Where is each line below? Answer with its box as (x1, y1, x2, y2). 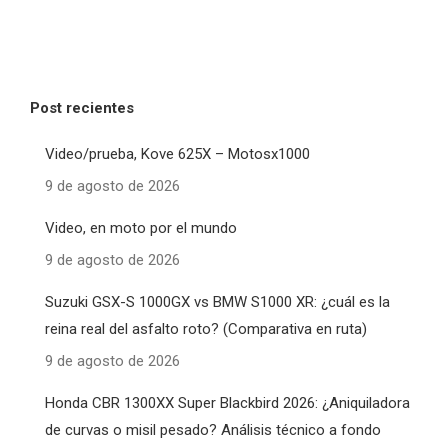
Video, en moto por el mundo (45, 219, 237, 238)
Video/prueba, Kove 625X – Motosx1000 (45, 145, 310, 164)
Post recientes (30, 99, 134, 118)
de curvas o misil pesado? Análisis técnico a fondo (45, 421, 381, 440)
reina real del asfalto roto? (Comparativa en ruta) (45, 320, 367, 339)
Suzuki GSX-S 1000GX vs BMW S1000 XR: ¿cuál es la (45, 293, 390, 312)
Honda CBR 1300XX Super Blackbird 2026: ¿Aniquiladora (45, 394, 410, 413)
